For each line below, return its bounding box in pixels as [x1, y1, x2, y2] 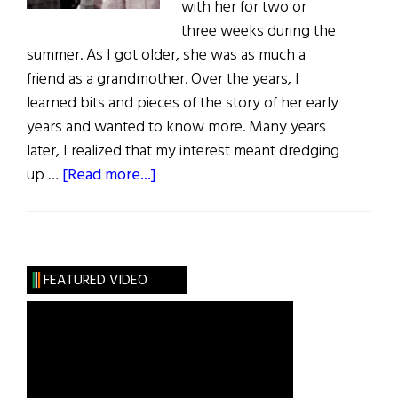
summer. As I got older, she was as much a [27, 43, 306, 69]
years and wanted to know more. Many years [27, 115, 326, 141]
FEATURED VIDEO [43, 269, 147, 293]
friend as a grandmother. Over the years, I [27, 67, 299, 93]
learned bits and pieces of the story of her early [27, 91, 338, 117]
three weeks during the [181, 19, 336, 45]
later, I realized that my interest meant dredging [27, 139, 339, 165]
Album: [155, 210, 205, 236]
